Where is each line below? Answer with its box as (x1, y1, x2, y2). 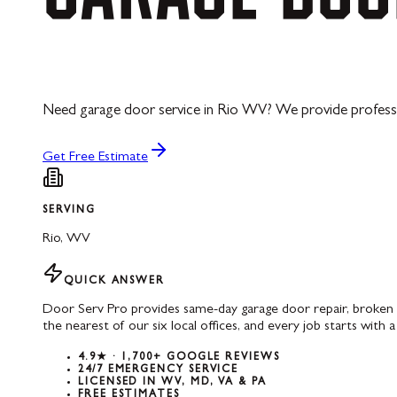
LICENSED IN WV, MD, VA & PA (78, 377, 267, 388)
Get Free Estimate (43, 150, 148, 165)
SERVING (43, 205, 96, 216)
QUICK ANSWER (64, 276, 166, 287)
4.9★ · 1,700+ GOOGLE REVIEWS (78, 352, 280, 363)
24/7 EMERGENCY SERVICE (78, 364, 239, 376)
